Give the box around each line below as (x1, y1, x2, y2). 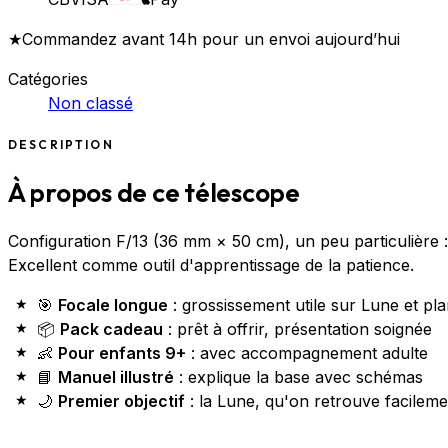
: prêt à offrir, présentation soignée (162, 319, 432, 340)
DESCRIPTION (8, 137, 114, 153)
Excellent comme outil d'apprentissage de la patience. (8, 255, 414, 276)
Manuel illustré (57, 367, 174, 388)
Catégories (8, 69, 88, 90)
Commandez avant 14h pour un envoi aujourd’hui (22, 29, 400, 50)
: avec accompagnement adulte (185, 343, 428, 364)
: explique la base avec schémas (173, 367, 423, 388)
